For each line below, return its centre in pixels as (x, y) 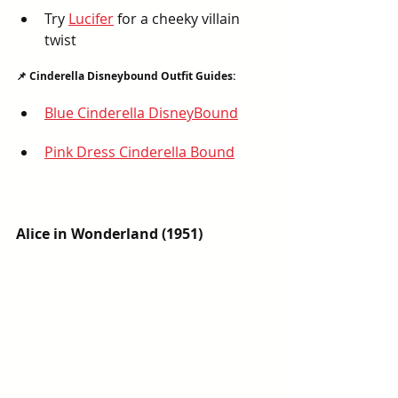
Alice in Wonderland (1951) (109, 234)
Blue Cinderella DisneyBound (141, 113)
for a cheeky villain (179, 19)
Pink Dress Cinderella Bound (139, 152)
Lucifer (91, 19)
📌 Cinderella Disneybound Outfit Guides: (126, 76)
